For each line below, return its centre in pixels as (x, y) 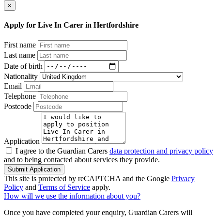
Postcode (18, 106)
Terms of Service (64, 187)
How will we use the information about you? (72, 196)
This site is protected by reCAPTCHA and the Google (88, 178)
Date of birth (23, 66)
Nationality (21, 76)
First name (20, 45)
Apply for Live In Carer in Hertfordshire (71, 25)
